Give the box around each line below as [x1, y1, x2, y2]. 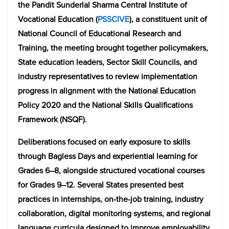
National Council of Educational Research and [18, 28, 181, 39]
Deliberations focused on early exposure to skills [18, 136, 190, 148]
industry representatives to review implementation [18, 71, 197, 82]
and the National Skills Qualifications [61, 99, 193, 111]
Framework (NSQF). [18, 113, 87, 125]
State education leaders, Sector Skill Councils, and [18, 56, 197, 68]
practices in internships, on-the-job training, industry [18, 193, 203, 205]
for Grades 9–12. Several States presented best [18, 179, 184, 191]
